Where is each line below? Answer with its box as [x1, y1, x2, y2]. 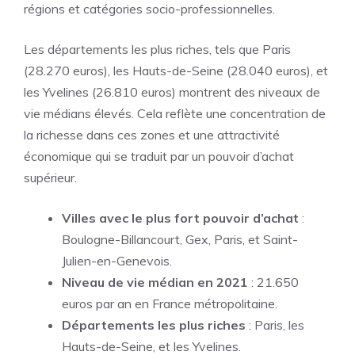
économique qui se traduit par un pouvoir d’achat [24, 148, 294, 164]
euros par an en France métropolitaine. [62, 296, 277, 311]
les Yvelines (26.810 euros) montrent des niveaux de [24, 84, 320, 100]
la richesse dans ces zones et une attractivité [24, 127, 280, 143]
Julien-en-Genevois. [62, 253, 172, 269]
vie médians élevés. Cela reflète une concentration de [24, 105, 326, 121]
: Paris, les [246, 317, 304, 333]
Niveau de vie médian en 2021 [62, 274, 248, 290]
